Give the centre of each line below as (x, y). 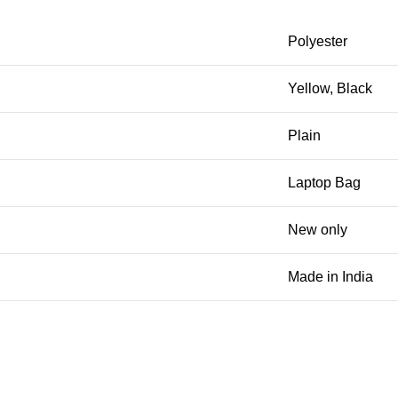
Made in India (330, 277)
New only (318, 230)
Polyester (318, 42)
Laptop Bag (324, 183)
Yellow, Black (330, 89)
